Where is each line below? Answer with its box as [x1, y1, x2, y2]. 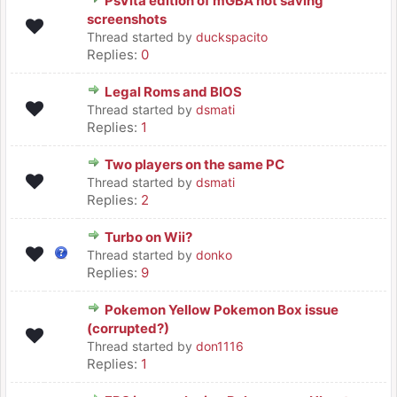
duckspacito [196, 29, 268, 44]
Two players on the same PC [105, 156, 284, 173]
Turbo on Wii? [105, 229, 192, 245]
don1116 [196, 339, 244, 354]
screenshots [87, 11, 167, 27]
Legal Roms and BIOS [105, 83, 242, 100]
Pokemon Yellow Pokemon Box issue [105, 301, 339, 318]
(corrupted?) [87, 320, 169, 337]
